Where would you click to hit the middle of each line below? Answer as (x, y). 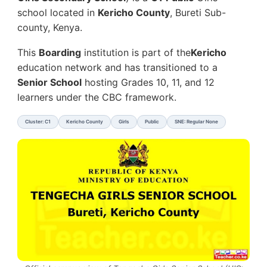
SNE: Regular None (196, 122)
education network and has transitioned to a (117, 68)
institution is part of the (136, 53)
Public (152, 122)
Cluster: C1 (38, 122)
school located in (58, 13)
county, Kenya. (50, 28)
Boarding (60, 53)
